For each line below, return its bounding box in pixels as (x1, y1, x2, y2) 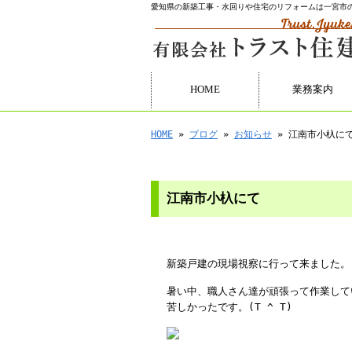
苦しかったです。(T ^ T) (167, 301, 292, 313)
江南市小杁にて (167, 191, 260, 206)
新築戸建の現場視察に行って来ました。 (167, 258, 350, 269)
